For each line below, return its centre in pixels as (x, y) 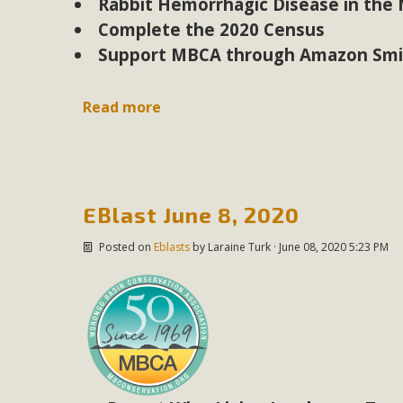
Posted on (125, 247)
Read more (122, 107)
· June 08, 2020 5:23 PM (329, 247)
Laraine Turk (239, 247)
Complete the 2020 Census (212, 30)
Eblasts (171, 247)
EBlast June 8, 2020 (192, 215)
